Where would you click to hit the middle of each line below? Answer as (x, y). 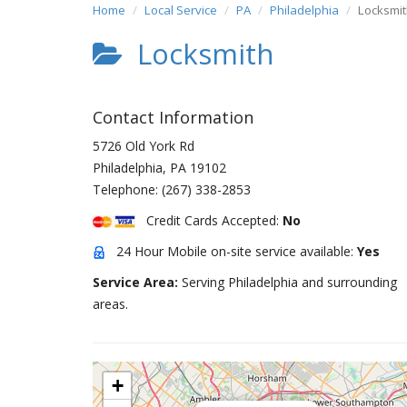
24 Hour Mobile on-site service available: (231, 251)
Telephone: (127, 189)
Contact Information (173, 117)
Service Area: (137, 282)
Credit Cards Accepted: (209, 220)
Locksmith (199, 54)
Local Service (181, 10)
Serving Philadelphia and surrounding (289, 282)
